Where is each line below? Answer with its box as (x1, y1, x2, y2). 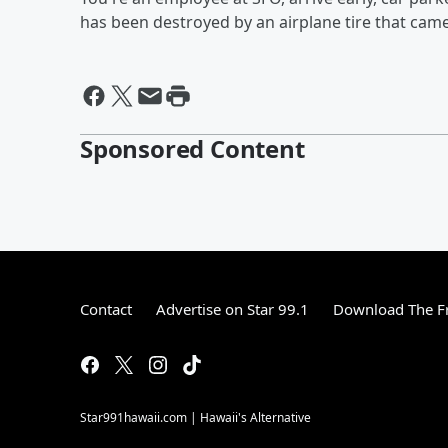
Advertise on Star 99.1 (156, 299, 309, 319)
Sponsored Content (80, 132, 305, 165)
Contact (80, 299, 132, 319)
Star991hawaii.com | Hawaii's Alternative (80, 409, 311, 426)
